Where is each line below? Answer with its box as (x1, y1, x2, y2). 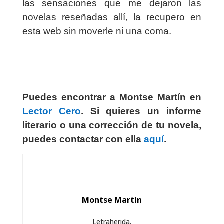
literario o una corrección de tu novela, (22, 120, 202, 131)
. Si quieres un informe (80, 106, 202, 117)
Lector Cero (22, 106, 81, 117)
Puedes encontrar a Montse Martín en (22, 92, 202, 103)
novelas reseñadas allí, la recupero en (22, 12, 202, 23)
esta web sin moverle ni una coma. (22, 26, 171, 37)
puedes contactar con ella (22, 134, 144, 145)
